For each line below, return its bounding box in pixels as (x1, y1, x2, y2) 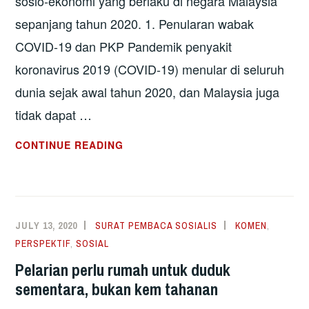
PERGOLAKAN (123, 191, 199, 206)
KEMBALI (123, 155, 172, 170)
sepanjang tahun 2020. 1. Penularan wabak (15, 14, 255, 33)
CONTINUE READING (15, 138, 124, 152)
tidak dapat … (15, 106, 92, 124)
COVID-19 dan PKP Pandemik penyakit (15, 37, 232, 56)
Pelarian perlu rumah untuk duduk (15, 259, 231, 281)
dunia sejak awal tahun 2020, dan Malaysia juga (15, 83, 280, 101)
